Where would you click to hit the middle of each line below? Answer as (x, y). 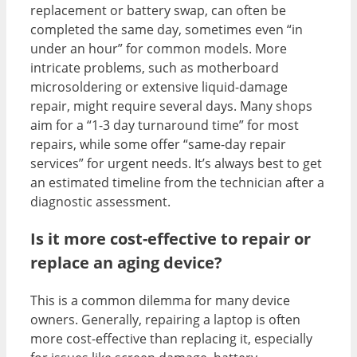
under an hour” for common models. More (159, 48)
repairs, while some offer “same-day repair (158, 144)
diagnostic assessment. (100, 201)
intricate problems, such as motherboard (155, 67)
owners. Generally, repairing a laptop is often (165, 319)
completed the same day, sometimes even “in (167, 29)
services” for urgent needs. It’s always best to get (176, 163)
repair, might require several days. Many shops (171, 106)
